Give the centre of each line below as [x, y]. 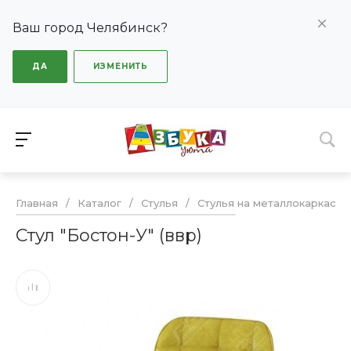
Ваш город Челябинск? [90, 28]
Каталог [100, 203]
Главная [37, 203]
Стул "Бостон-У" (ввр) [109, 236]
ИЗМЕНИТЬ [121, 66]
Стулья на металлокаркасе [270, 203]
